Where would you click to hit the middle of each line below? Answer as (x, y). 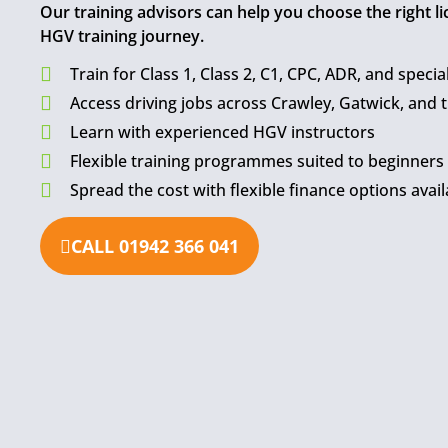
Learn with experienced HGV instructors (222, 132)
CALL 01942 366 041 (155, 246)
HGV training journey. (122, 35)
